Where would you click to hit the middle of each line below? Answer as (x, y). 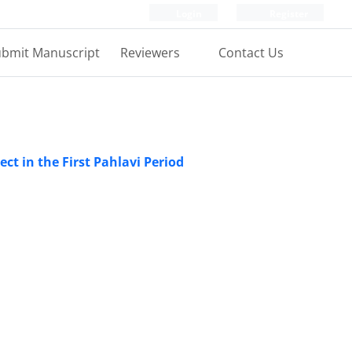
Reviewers (152, 53)
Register (288, 14)
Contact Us (251, 53)
